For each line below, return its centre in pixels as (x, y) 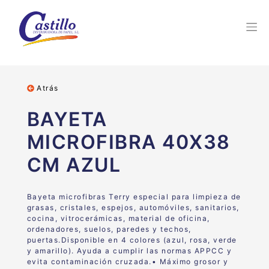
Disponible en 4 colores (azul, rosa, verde (149, 240)
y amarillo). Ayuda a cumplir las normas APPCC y (129, 251)
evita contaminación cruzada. (89, 261)
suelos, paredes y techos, (138, 229)
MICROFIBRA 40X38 (128, 142)
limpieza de (217, 197)
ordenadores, (56, 229)
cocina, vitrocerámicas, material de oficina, (118, 218)
